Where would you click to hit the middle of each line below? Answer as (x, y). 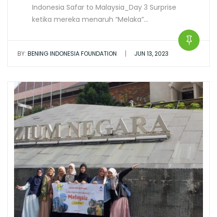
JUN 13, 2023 (151, 54)
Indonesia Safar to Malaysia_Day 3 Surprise (104, 7)
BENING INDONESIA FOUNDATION (71, 54)
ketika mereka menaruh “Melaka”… (90, 19)
